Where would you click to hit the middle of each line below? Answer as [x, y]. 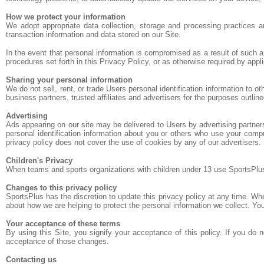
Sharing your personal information [69, 80]
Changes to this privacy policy [61, 188]
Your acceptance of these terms [63, 224]
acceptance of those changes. [57, 241]
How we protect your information [66, 17]
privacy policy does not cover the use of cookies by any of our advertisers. [133, 142]
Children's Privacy [39, 161]
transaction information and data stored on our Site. [93, 34]
